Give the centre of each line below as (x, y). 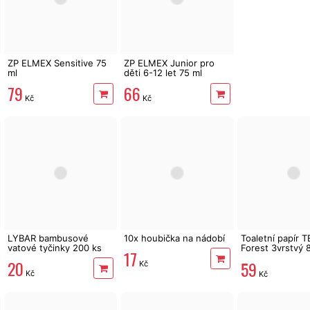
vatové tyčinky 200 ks (54, 247)
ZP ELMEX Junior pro (170, 63)
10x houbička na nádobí (175, 238)
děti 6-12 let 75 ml (163, 73)
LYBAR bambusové (48, 238)
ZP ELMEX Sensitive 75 (57, 63)
